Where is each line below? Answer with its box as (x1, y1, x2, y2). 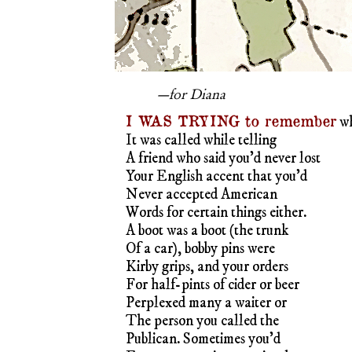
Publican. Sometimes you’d (126, 329, 280, 348)
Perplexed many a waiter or (126, 293, 287, 312)
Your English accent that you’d (126, 167, 307, 185)
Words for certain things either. (126, 203, 306, 222)
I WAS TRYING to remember (126, 111, 336, 130)
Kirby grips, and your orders (126, 257, 288, 276)
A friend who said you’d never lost (126, 148, 321, 167)
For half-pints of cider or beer (126, 275, 299, 294)
